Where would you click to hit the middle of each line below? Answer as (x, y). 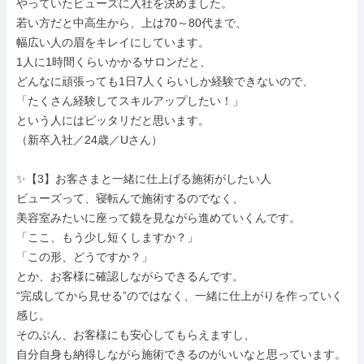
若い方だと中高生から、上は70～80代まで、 (132, 23)
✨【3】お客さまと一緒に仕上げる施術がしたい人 (144, 179)
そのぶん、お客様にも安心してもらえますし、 (136, 335)
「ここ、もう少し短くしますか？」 (107, 237)
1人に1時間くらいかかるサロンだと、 (114, 62)
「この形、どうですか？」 (84, 257)
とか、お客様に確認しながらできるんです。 (130, 276)
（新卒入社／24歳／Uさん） (89, 140)
